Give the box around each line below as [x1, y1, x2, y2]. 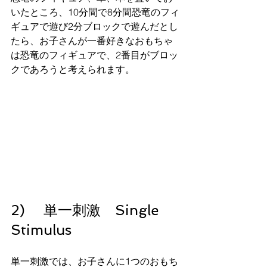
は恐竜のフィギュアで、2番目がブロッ [11, 49, 178, 61]
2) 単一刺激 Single [11, 201, 163, 219]
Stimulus [11, 221, 72, 238]
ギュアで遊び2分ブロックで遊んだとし [11, 20, 178, 33]
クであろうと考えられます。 [11, 63, 135, 76]
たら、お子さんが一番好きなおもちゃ [11, 35, 173, 47]
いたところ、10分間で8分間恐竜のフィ [11, 6, 179, 18]
